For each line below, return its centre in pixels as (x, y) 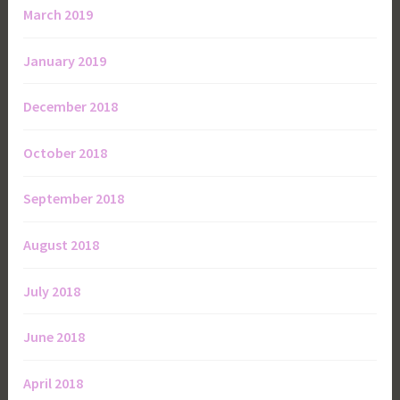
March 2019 (58, 14)
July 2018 (52, 291)
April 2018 (54, 383)
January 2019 (65, 60)
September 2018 (74, 199)
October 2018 (66, 152)
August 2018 (62, 244)
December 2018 (71, 107)
